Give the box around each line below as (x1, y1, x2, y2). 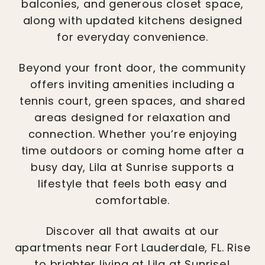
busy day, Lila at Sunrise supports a (31, 160, 234, 174)
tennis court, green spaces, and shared (20, 93, 245, 108)
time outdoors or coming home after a (21, 143, 244, 158)
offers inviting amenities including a (30, 77, 235, 92)
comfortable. (95, 193, 170, 208)
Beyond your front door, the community (19, 60, 246, 75)
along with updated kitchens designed (22, 13, 243, 28)
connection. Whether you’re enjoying (28, 127, 237, 141)
